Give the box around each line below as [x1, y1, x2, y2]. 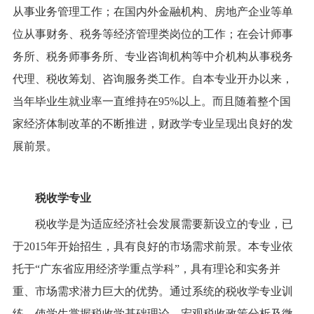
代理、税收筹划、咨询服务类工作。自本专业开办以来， [12, 72, 293, 85]
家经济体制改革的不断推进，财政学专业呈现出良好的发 [12, 117, 293, 130]
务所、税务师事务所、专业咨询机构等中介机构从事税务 [12, 50, 293, 62]
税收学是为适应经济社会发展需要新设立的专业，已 [34, 217, 293, 230]
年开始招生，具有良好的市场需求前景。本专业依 [46, 240, 293, 252]
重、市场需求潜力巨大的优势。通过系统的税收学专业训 [12, 285, 293, 297]
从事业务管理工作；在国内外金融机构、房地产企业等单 [12, 5, 293, 18]
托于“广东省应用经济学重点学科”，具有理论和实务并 [12, 262, 280, 275]
